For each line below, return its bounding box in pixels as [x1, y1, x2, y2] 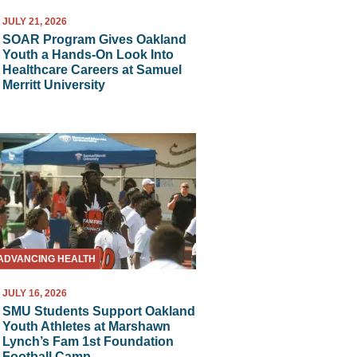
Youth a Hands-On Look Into [2, 48, 175, 62]
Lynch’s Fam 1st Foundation [2, 334, 175, 348]
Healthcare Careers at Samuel [2, 63, 182, 77]
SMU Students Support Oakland [2, 304, 196, 318]
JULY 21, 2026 [2, 16, 68, 28]
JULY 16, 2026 [2, 287, 68, 299]
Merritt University [2, 78, 106, 92]
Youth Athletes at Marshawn [2, 319, 171, 333]
